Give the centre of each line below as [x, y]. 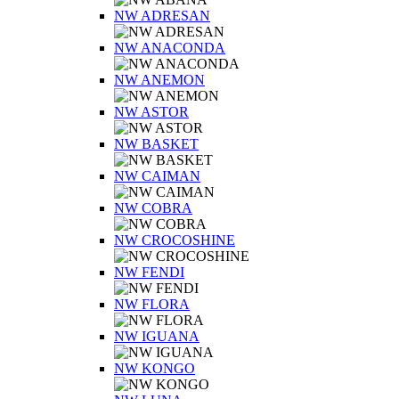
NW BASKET [156, 144]
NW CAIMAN [157, 176]
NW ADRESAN [162, 16]
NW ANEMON [159, 80]
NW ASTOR [151, 112]
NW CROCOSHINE [175, 240]
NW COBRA [153, 208]
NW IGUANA [157, 336]
